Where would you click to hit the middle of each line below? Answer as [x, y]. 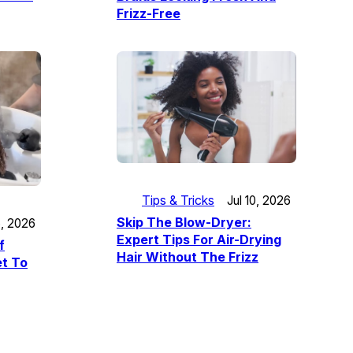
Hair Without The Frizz [188, 257]
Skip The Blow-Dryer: [184, 223]
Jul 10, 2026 [259, 200]
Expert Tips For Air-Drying [199, 240]
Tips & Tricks [178, 201]
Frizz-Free [149, 13]
